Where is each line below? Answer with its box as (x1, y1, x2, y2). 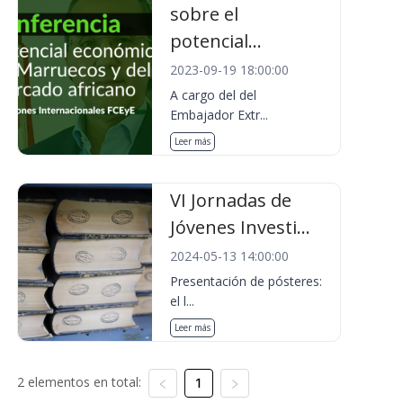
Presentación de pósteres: (170, 273, 323, 290)
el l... (170, 292, 195, 309)
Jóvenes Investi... (170, 215, 311, 239)
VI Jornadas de (170, 188, 292, 212)
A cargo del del (170, 86, 257, 103)
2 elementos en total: (16, 373, 141, 390)
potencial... (170, 29, 263, 53)
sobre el (170, 2, 239, 26)
